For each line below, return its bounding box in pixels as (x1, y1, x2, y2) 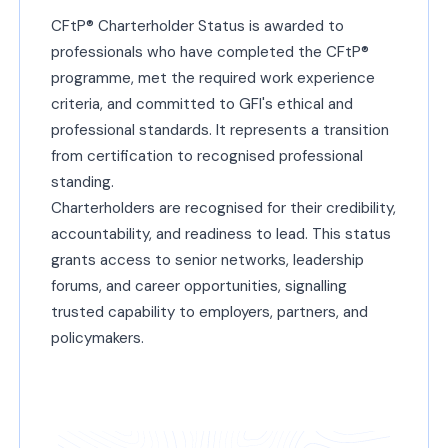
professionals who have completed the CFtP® (50, 41, 369, 62)
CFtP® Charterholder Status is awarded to (50, 15, 344, 36)
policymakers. (50, 327, 144, 348)
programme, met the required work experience (50, 67, 375, 88)
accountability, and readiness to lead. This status (50, 223, 391, 244)
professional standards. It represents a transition (50, 119, 389, 140)
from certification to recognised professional (50, 145, 363, 166)
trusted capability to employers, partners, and (50, 301, 368, 322)
